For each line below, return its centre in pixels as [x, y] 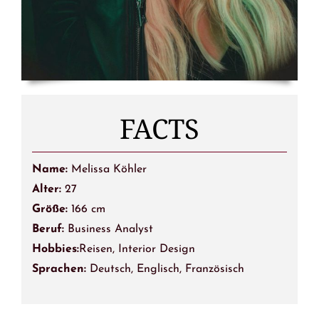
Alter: [48, 189]
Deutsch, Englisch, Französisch [165, 269]
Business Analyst [110, 229]
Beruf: [49, 229]
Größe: [51, 209]
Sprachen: [59, 269]
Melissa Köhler [109, 169]
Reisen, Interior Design [137, 249]
